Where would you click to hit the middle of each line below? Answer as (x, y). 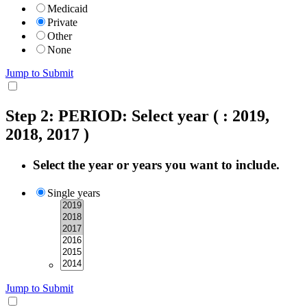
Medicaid (67, 9)
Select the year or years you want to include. (156, 165)
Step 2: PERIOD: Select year (107, 116)
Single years (74, 193)
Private (62, 23)
